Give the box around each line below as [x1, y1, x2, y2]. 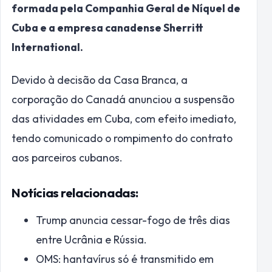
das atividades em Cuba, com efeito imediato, [12, 112, 236, 126]
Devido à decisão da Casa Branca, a [12, 73, 188, 87]
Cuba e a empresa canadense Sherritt [12, 21, 203, 35]
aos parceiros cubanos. [12, 151, 123, 165]
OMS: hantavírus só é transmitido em [36, 251, 214, 266]
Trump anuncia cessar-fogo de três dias [36, 212, 230, 227]
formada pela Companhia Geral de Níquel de [12, 1, 240, 16]
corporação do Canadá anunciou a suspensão [12, 92, 234, 107]
